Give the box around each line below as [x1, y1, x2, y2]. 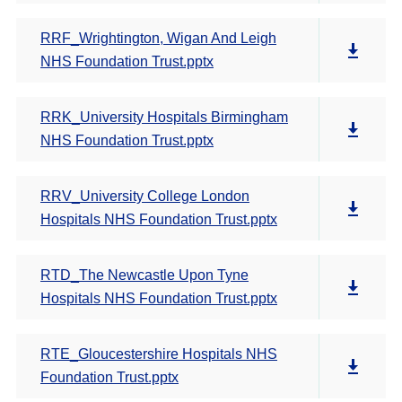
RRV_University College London [40, 188, 249, 204]
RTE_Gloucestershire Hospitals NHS [40, 346, 277, 362]
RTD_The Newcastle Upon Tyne [40, 267, 249, 283]
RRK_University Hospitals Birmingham [40, 109, 288, 125]
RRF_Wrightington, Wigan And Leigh [40, 31, 276, 46]
